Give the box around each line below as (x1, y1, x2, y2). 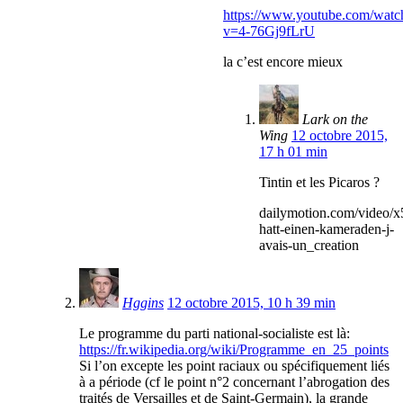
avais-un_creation (259, 237, 359, 254)
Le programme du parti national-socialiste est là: (79, 326, 350, 342)
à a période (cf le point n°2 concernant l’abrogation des (79, 374, 390, 390)
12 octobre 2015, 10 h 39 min (167, 295, 336, 311)
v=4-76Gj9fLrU (223, 23, 315, 40)
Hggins (122, 295, 164, 311)
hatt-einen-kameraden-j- (259, 221, 394, 237)
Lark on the (302, 112, 368, 128)
